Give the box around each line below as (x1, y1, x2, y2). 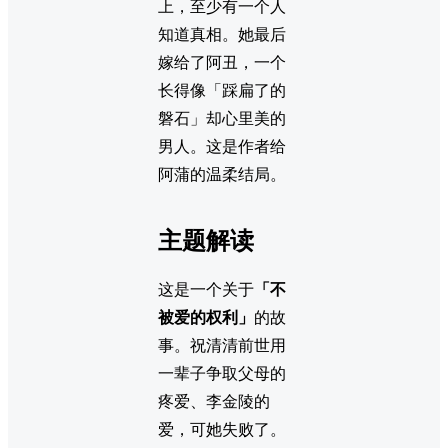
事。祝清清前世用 (158, 337, 286, 355)
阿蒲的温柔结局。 (158, 165, 286, 183)
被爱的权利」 (158, 309, 254, 327)
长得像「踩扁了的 (158, 81, 286, 99)
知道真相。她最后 (158, 25, 286, 43)
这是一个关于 (158, 281, 254, 299)
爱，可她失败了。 (158, 421, 286, 439)
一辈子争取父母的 (158, 365, 286, 383)
